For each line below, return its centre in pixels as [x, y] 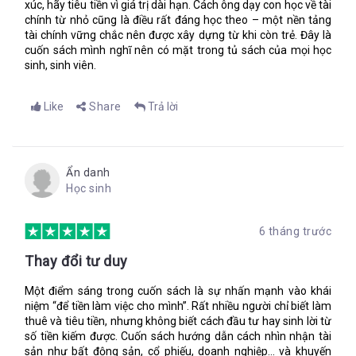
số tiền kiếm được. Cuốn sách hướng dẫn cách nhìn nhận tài [178, 336]
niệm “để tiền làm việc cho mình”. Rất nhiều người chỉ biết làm [178, 306]
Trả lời [163, 106]
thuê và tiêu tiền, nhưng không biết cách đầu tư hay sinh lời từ [178, 321]
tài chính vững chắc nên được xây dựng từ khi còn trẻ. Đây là [178, 35]
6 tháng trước [295, 231]
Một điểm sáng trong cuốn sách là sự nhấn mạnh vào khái [178, 291]
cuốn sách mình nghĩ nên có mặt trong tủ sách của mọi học [178, 50]
